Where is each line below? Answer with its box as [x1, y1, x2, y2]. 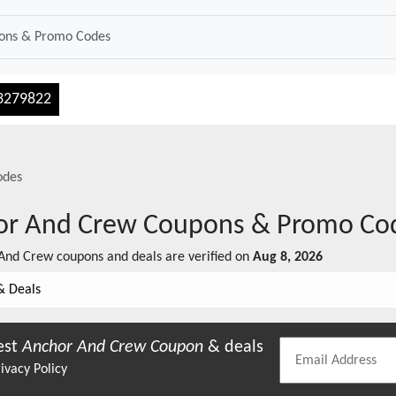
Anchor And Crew [22, 339, 146, 356]
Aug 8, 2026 [253, 250, 323, 264]
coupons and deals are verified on [53, 250, 249, 264]
